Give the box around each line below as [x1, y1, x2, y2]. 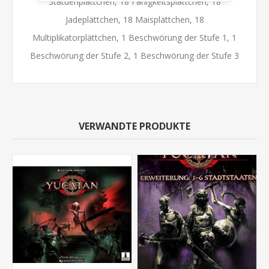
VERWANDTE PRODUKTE [79, 119, 190, 133]
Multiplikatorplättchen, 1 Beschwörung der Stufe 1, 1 [32, 32, 237, 44]
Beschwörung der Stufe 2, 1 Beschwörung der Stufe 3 [30, 50, 239, 62]
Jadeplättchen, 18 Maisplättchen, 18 [65, 14, 204, 26]
